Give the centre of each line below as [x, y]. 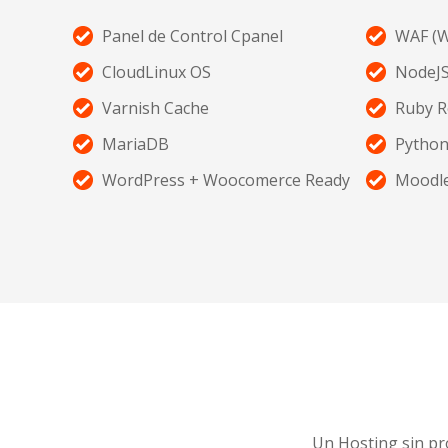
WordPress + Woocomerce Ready [226, 180]
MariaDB [135, 144]
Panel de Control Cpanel [192, 36]
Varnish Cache [155, 108]
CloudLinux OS [156, 72]
